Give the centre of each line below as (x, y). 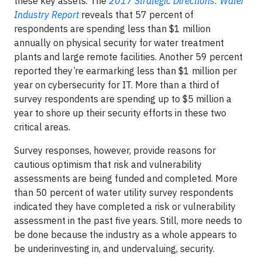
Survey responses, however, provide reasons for (115, 150)
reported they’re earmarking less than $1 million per (125, 71)
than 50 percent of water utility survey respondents (124, 192)
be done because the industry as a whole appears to (125, 235)
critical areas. (42, 127)
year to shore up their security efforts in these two (120, 113)
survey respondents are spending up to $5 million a (123, 99)
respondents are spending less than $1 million (112, 29)
